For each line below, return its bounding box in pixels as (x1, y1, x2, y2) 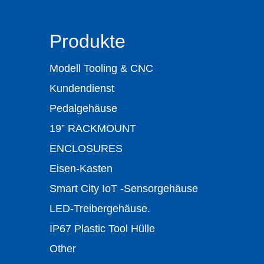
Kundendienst (49, 82, 114, 94)
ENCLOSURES (49, 143, 123, 154)
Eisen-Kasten (49, 163, 113, 174)
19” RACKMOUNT (49, 123, 136, 134)
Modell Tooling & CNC (49, 62, 153, 74)
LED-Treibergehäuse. (49, 203, 150, 214)
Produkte (49, 31, 126, 52)
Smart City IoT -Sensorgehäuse (49, 183, 198, 194)
